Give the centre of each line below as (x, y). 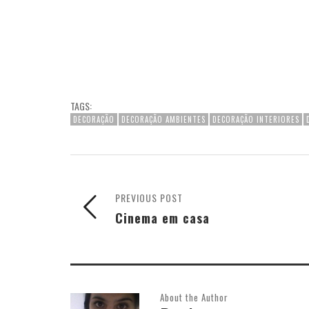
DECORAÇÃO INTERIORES (256, 119)
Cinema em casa (162, 217)
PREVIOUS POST (149, 197)
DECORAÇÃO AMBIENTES (163, 119)
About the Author (194, 297)
